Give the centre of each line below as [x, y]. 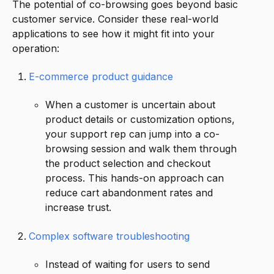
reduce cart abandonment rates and [129, 193]
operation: [36, 48]
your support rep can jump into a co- [133, 134]
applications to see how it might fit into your [113, 33]
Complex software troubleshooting [109, 236]
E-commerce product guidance [101, 76]
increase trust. [79, 208]
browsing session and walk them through [141, 149]
